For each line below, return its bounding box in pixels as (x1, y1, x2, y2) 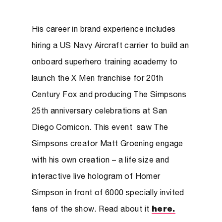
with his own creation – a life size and (32, 157, 169, 165)
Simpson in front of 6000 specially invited (32, 190, 184, 198)
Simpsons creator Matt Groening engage (32, 141, 183, 149)
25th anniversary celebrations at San (32, 108, 167, 116)
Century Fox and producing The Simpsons (32, 92, 187, 100)
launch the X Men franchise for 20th (32, 75, 163, 83)
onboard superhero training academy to (32, 59, 178, 67)
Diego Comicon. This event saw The (32, 124, 168, 132)
